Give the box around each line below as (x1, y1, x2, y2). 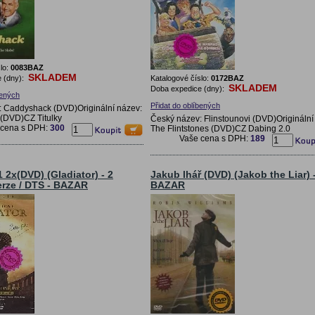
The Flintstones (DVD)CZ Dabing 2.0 (150, 123, 290, 134)
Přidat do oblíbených (150, 101, 220, 110)
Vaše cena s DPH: (179, 133, 250, 143)
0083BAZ (11, 63, 44, 72)
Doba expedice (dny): (150, 84, 226, 93)
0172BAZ (211, 73, 244, 82)
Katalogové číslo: (150, 73, 211, 82)
